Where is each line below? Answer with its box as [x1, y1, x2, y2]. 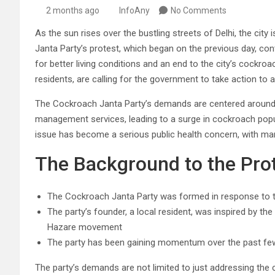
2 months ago [45, 5, 99, 15]
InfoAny [119, 5, 150, 15]
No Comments [171, 5, 227, 15]
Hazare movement [47, 221, 122, 233]
